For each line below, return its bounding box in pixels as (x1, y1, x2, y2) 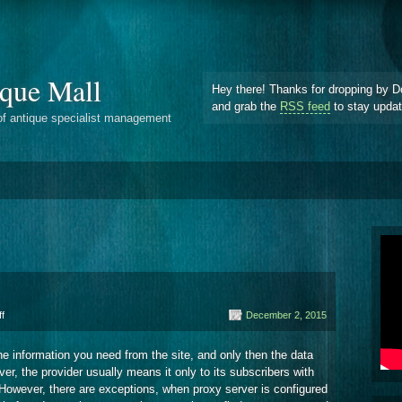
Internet (4, 322, 37, 334)
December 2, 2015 (246, 309, 327, 320)
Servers (4, 336, 39, 348)
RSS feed (280, 99, 330, 113)
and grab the (212, 99, 280, 113)
